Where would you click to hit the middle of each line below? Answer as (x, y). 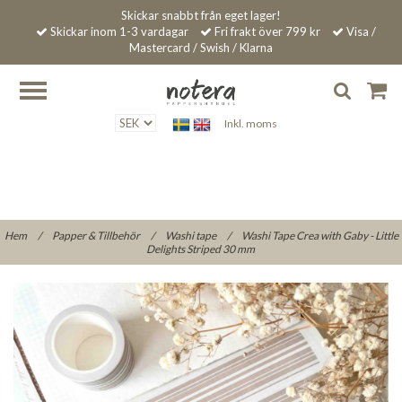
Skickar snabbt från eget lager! (201, 15)
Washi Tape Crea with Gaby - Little (319, 235)
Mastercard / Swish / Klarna (201, 48)
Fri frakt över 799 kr (266, 31)
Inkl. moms (250, 123)
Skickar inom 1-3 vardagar (118, 31)
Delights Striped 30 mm (201, 249)
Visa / (359, 31)
